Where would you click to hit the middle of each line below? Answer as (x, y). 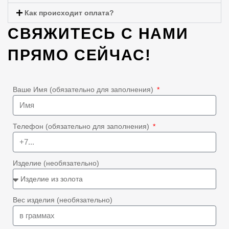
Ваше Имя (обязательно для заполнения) (84, 89)
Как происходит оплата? (69, 13)
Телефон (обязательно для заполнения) (82, 126)
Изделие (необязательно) (56, 163)
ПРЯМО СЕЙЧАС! (79, 55)
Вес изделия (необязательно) (63, 200)
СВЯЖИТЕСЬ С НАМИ (98, 33)
